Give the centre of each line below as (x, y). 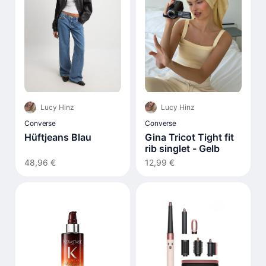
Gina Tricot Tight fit (189, 137)
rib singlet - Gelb (182, 148)
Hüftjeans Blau (58, 137)
